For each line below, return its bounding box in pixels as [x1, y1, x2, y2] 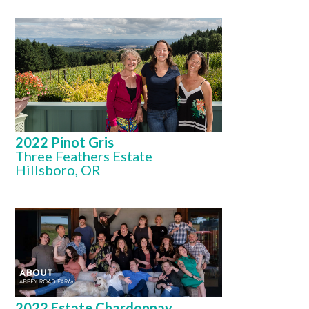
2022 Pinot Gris [15, 134, 114, 150]
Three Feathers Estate [15, 148, 153, 164]
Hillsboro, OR [15, 161, 101, 178]
